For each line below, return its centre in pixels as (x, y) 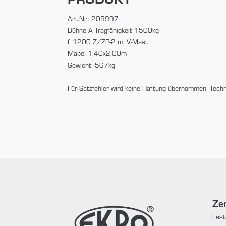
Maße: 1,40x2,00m (97, 53)
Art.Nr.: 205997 (93, 18)
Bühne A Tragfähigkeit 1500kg (114, 30)
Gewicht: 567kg (92, 65)
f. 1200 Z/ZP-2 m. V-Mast (108, 41)
